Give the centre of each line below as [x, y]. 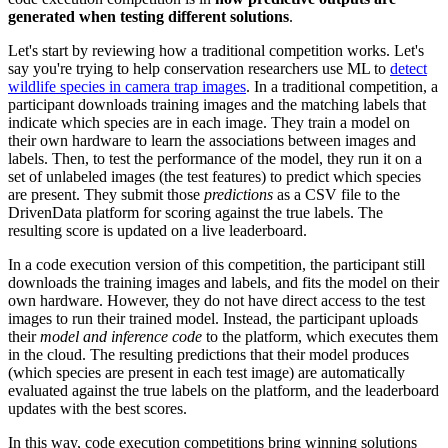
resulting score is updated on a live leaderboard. [157, 230]
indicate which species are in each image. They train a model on [209, 122]
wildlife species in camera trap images [127, 86]
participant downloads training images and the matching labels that [217, 104]
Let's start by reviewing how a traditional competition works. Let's [216, 50]
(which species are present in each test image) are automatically [206, 372]
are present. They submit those [106, 194]
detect [408, 68]
